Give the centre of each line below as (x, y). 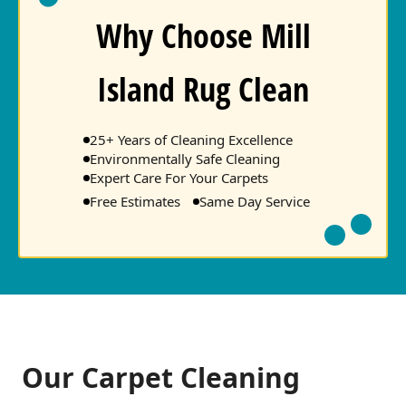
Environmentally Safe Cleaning (185, 159)
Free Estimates (135, 201)
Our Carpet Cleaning (161, 378)
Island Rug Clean (203, 89)
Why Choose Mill (203, 36)
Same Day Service (255, 201)
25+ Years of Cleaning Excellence (191, 140)
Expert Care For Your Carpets (179, 178)
